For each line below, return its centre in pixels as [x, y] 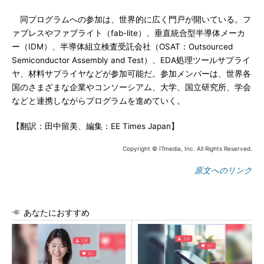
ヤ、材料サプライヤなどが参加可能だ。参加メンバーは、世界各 [131, 74]
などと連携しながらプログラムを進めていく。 [98, 101]
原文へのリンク [223, 170]
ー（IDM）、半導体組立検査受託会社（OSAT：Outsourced [122, 47]
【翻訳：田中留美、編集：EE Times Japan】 [95, 126]
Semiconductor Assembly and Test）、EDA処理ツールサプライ [131, 60]
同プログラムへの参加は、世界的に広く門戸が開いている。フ [131, 19]
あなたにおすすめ [57, 212]
